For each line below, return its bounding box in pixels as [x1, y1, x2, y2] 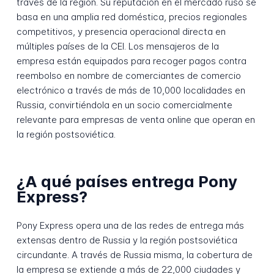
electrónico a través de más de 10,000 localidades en [16, 84, 245, 96]
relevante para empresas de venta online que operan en [16, 113, 255, 125]
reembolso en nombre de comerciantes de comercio [16, 69, 241, 81]
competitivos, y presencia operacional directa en [16, 25, 226, 37]
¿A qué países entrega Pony [16, 172, 237, 191]
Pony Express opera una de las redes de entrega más [16, 219, 244, 231]
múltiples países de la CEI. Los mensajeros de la [16, 40, 219, 52]
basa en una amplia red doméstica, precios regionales [16, 10, 247, 23]
